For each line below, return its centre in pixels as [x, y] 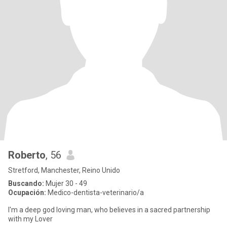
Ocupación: [27, 193]
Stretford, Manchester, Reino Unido [64, 170]
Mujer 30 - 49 [66, 183]
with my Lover [30, 219]
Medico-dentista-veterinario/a [95, 193]
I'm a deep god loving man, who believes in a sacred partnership [109, 210]
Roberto [27, 155]
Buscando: [26, 183]
